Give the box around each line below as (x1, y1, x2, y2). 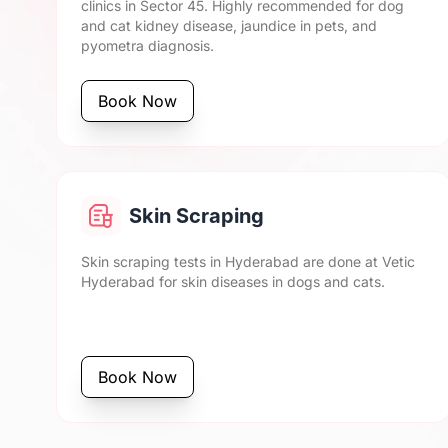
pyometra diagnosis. (81, 37, 214, 54)
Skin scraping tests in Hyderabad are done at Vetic (81, 253, 415, 270)
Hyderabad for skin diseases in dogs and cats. (81, 273, 385, 290)
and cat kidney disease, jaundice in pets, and (81, 17, 377, 34)
